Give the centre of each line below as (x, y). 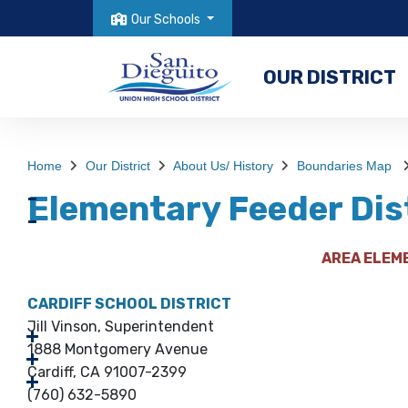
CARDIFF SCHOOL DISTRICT (129, 304)
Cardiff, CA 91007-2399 (107, 372)
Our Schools (166, 19)
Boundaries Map (346, 166)
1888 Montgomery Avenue (117, 350)
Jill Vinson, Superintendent (121, 327)
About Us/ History (223, 166)
